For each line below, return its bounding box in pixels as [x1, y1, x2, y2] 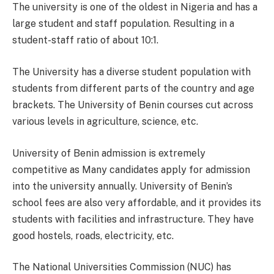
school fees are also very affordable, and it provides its [12, 196, 261, 209]
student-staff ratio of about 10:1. [12, 34, 158, 46]
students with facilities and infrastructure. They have [12, 213, 254, 225]
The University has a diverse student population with [12, 65, 251, 78]
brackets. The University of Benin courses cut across [12, 98, 253, 111]
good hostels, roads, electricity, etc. [12, 229, 174, 242]
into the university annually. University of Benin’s [12, 180, 232, 192]
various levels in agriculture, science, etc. [12, 115, 198, 127]
